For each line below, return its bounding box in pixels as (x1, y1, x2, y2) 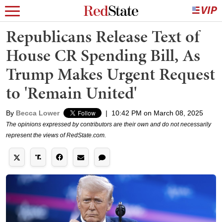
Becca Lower (16, 109, 59, 117)
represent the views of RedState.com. (6, 132, 106, 139)
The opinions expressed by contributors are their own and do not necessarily (6, 121, 211, 128)
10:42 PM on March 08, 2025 (111, 109, 203, 117)
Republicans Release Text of (6, 25, 200, 48)
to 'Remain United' (6, 81, 137, 105)
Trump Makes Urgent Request (6, 62, 215, 86)
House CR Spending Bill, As (6, 44, 200, 67)
